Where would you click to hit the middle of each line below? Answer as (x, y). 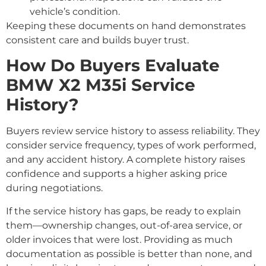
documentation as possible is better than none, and (129, 254)
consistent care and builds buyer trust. (97, 40)
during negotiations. (54, 188)
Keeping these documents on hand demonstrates (126, 26)
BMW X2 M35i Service (101, 85)
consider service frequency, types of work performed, (131, 145)
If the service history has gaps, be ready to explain (123, 211)
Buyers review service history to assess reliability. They (133, 131)
